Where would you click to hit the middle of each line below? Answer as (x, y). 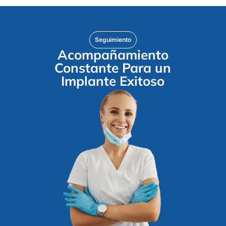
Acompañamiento (113, 55)
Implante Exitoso (113, 81)
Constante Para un (113, 68)
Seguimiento (113, 40)
